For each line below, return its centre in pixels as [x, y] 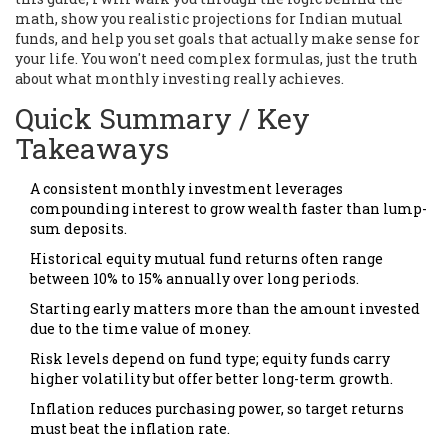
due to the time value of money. [140, 328]
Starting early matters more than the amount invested [225, 308]
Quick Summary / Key [162, 118]
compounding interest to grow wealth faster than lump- [228, 208]
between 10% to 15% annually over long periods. [194, 278]
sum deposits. [78, 228]
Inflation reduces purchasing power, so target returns [217, 408]
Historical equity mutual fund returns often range [206, 258]
